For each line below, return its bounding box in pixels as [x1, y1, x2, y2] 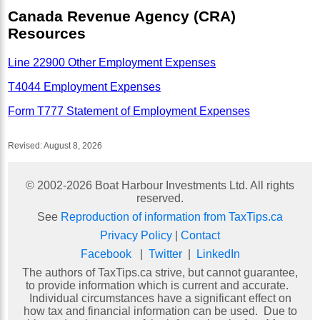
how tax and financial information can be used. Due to [23, 305, 297, 318]
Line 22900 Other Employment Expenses [8, 56, 216, 69]
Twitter [148, 248, 182, 261]
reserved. [136, 192, 184, 205]
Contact [181, 229, 220, 242]
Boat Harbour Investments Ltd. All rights [92, 179, 294, 192]
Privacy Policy [100, 229, 172, 242]
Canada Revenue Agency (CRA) [8, 7, 236, 24]
